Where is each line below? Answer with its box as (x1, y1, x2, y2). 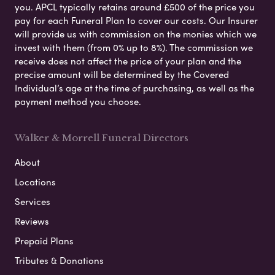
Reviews (15, 214, 49, 228)
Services (15, 195, 50, 209)
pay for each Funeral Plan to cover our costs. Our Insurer (15, 14, 258, 28)
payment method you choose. (15, 95, 141, 109)
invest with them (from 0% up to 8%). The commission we (15, 41, 253, 55)
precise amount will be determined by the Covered (15, 68, 229, 82)
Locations (15, 175, 56, 189)
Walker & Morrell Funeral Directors (15, 132, 188, 144)
